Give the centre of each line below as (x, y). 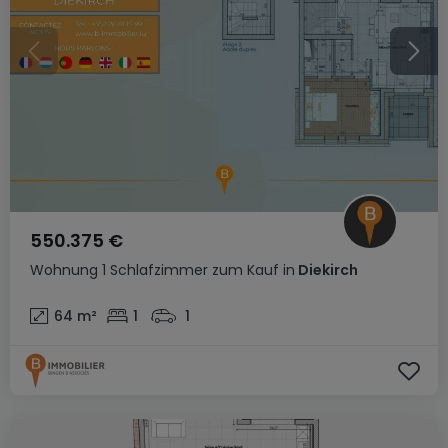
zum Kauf (245, 270)
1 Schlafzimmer (155, 270)
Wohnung (64, 270)
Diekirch (326, 270)
